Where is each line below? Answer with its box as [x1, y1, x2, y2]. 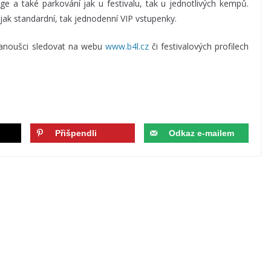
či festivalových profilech [148, 41, 249, 53]
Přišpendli [54, 128, 97, 139]
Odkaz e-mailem [168, 128, 234, 139]
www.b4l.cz [105, 41, 149, 53]
